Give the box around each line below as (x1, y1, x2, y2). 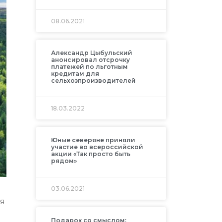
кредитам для (51, 70, 99, 78)
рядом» (51, 157, 77, 165)
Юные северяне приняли (51, 136, 135, 144)
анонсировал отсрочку (51, 56, 130, 64)
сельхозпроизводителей (51, 77, 136, 85)
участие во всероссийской (51, 143, 143, 151)
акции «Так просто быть (51, 150, 130, 158)
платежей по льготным (51, 63, 128, 71)
